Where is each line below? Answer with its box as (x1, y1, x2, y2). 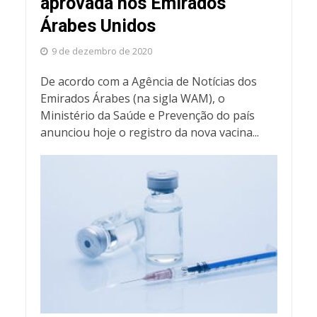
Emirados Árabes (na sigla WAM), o (40, 91, 225, 107)
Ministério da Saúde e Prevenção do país (40, 108, 255, 124)
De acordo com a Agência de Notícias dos (40, 74, 257, 90)
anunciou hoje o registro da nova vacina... (40, 125, 259, 141)
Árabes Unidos (40, 16, 156, 37)
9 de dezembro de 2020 (51, 45, 152, 58)
